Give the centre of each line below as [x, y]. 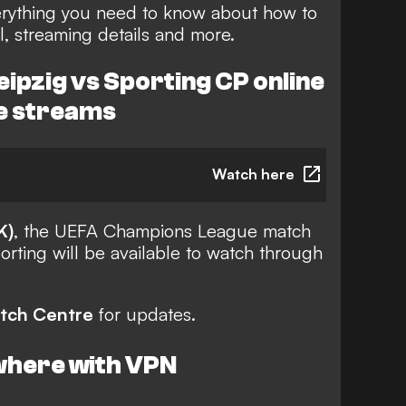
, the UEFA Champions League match [162, 230]
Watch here [253, 174]
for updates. [145, 314]
